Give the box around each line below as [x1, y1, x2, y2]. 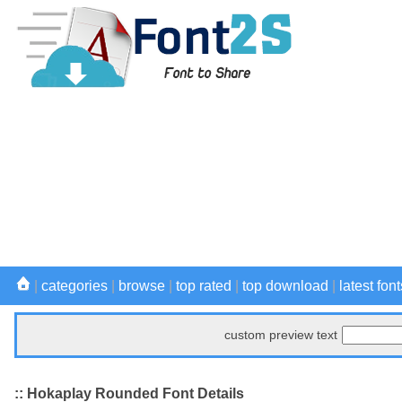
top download [242, 278, 328, 293]
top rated [176, 278, 232, 293]
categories [41, 278, 108, 293]
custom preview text [224, 328, 337, 342]
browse [118, 278, 165, 293]
